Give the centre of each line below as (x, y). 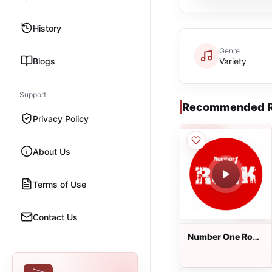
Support (33, 94)
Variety (233, 61)
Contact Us (55, 217)
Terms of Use (59, 184)
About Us (52, 151)
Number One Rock (225, 236)
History (47, 28)
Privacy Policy (61, 118)
